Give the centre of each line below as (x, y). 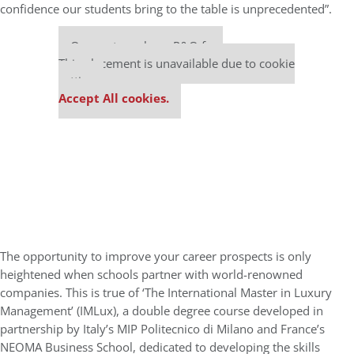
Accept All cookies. (114, 98)
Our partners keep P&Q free (147, 46)
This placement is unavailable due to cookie (177, 63)
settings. (81, 81)
